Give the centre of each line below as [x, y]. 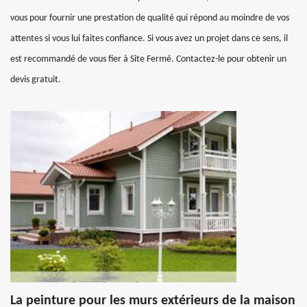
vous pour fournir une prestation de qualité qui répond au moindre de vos [150, 18]
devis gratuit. [36, 79]
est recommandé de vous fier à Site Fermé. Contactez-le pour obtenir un [148, 59]
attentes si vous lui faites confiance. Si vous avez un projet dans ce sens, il [149, 38]
